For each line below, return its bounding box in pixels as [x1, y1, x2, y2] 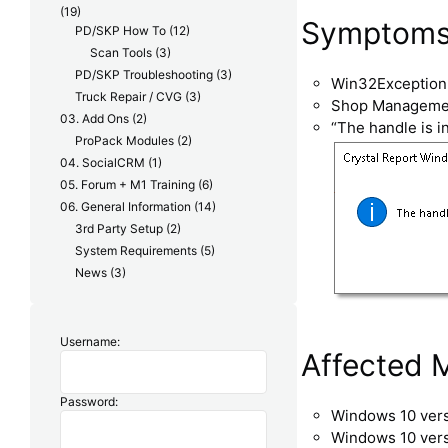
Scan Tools [90, 45, 152, 61]
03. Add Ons [60, 111, 129, 127]
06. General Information [60, 199, 191, 215]
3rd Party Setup [75, 221, 163, 237]
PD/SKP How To [75, 23, 166, 39]
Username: [60, 334, 120, 350]
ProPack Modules [75, 133, 174, 149]
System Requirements [75, 243, 197, 259]
